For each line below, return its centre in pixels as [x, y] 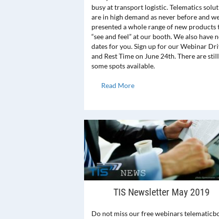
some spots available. [123, 66]
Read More [118, 86]
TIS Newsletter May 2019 [161, 192]
